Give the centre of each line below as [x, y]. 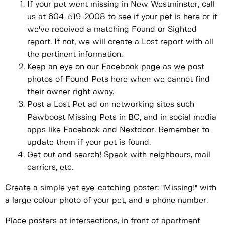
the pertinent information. [75, 54]
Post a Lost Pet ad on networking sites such [111, 104]
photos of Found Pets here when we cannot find [119, 79]
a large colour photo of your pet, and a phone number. [106, 200]
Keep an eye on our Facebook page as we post [116, 67]
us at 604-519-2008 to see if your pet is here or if [122, 17]
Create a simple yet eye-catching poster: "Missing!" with [111, 188]
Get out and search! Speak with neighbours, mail [119, 155]
